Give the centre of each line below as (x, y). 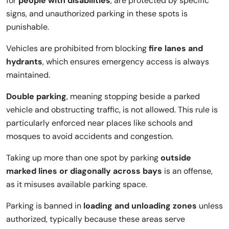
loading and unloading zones (140, 205)
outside (176, 157)
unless (210, 205)
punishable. (28, 27)
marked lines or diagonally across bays (84, 171)
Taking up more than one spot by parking (83, 157)
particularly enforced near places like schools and (99, 123)
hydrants (24, 61)
